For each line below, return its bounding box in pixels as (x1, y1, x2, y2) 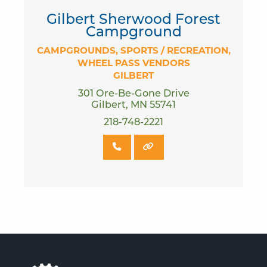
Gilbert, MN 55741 (91, 100, 176, 110)
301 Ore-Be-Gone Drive (77, 89, 190, 99)
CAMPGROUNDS (36, 46, 116, 56)
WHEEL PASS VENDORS (77, 59, 190, 69)
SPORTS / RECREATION (120, 46, 228, 56)
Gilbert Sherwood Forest (46, 13, 221, 27)
